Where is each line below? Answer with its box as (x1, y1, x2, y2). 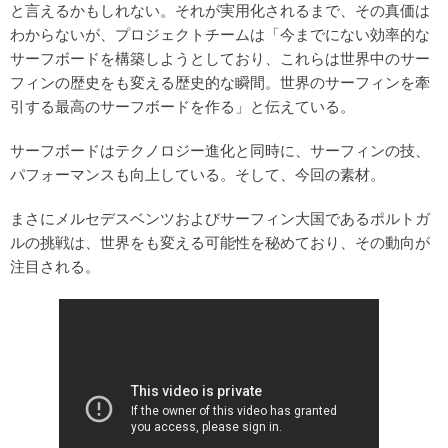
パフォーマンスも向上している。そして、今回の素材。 (10, 167, 385, 184)
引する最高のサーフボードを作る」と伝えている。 (10, 99, 355, 116)
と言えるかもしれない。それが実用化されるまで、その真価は (10, 3, 430, 20)
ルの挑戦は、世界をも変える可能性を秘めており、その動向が (10, 235, 430, 252)
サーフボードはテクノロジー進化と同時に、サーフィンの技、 (10, 143, 430, 160)
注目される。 (10, 259, 100, 276)
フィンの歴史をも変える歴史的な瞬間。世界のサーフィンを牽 (10, 75, 430, 92)
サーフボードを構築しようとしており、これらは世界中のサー (10, 51, 430, 68)
